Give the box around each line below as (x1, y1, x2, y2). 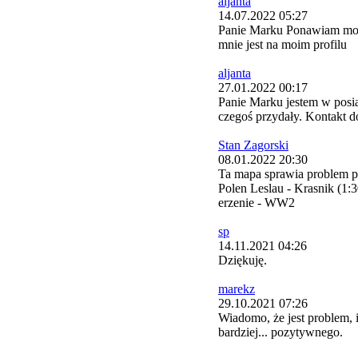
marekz (218, 282, 255, 296)
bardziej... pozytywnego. (218, 325, 343, 340)
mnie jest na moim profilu (218, 38, 347, 52)
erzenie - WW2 (218, 196, 295, 210)
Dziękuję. (218, 253, 267, 268)
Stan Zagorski (218, 138, 288, 153)
